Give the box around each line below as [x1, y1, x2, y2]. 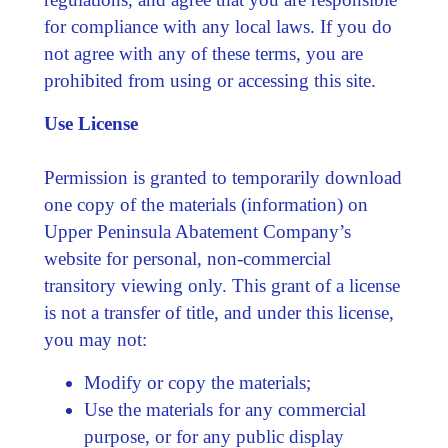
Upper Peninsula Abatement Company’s [43, 220, 351, 242]
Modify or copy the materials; [83, 371, 311, 393]
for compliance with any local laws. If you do [43, 15, 392, 37]
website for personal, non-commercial [43, 247, 331, 269]
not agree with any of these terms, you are [43, 42, 363, 64]
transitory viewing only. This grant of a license [43, 274, 400, 296]
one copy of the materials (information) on [43, 193, 368, 215]
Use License [43, 112, 138, 134]
